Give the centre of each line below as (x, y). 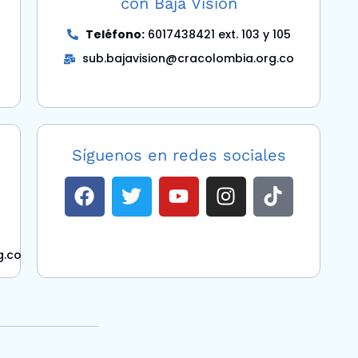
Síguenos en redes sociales (179, 155)
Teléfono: (115, 35)
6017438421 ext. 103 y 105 (217, 35)
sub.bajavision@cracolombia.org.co (188, 59)
